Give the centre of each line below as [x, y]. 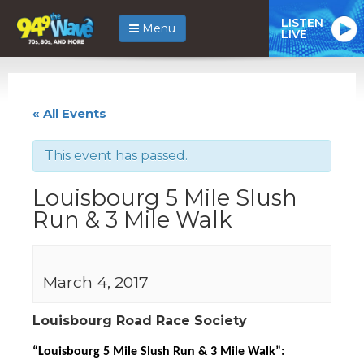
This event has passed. [116, 155]
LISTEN [302, 22]
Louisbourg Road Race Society [140, 320]
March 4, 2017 [96, 282]
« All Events [69, 113]
